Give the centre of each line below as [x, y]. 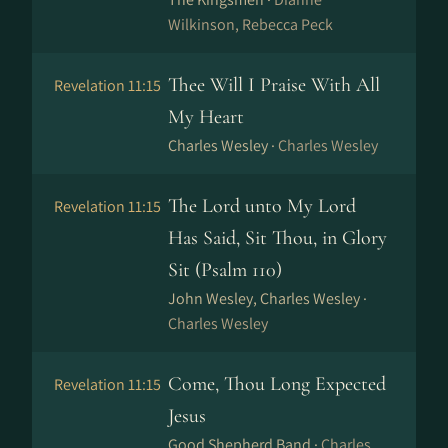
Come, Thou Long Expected [277, 384]
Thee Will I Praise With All [274, 85]
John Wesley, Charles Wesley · [267, 298]
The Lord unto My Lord [262, 206]
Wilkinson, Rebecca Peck [250, 24]
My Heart [206, 117]
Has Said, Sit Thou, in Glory [277, 238]
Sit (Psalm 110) [225, 270]
